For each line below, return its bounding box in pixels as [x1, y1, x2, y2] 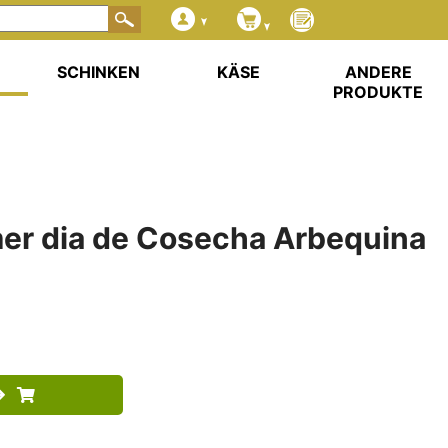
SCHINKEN [56, 62, 140, 82]
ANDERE [344, 62, 412, 82]
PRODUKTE [333, 82, 423, 102]
